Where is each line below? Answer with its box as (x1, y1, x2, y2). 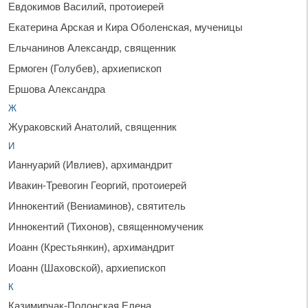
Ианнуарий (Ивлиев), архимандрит (8, 158, 173, 170)
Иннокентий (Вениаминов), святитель (8, 199, 186, 212)
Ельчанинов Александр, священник (8, 41, 176, 54)
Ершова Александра (8, 82, 105, 95)
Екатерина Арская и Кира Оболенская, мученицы (8, 21, 243, 33)
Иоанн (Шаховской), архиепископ (8, 261, 166, 274)
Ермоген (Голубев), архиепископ (8, 62, 162, 74)
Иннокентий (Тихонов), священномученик (8, 220, 203, 232)
